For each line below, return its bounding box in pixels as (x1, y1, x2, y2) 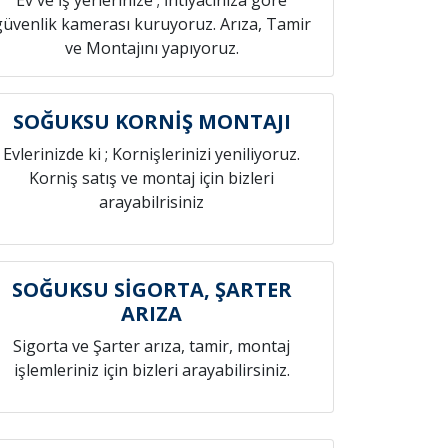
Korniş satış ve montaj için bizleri (29, 167, 275, 189)
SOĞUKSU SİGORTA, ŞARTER (11, 276, 292, 303)
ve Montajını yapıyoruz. (64, 37, 239, 59)
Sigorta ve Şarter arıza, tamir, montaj (13, 335, 291, 357)
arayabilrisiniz (99, 191, 205, 213)
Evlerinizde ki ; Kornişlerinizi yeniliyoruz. (3, 143, 301, 165)
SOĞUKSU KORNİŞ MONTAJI (12, 108, 291, 135)
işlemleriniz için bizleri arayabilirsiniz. (13, 359, 290, 381)
